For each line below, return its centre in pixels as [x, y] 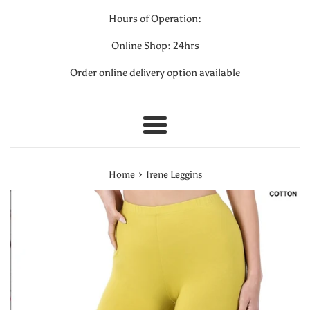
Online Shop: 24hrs [155, 46]
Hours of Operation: [155, 19]
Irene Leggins [174, 175]
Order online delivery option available [155, 73]
